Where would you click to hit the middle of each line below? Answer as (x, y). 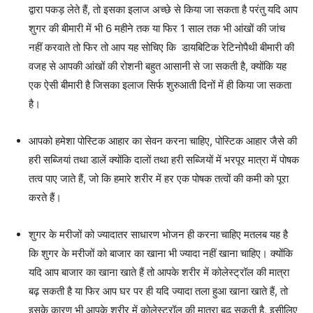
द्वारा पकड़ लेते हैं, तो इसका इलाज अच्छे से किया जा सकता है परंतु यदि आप (163, 9)
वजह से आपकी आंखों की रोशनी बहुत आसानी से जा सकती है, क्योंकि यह (158, 66)
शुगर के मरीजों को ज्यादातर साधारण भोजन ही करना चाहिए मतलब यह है (158, 234)
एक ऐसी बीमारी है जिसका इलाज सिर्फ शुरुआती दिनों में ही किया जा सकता (160, 85)
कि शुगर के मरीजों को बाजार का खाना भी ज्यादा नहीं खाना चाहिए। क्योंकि (161, 253)
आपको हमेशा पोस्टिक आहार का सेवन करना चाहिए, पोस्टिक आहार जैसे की (163, 140)
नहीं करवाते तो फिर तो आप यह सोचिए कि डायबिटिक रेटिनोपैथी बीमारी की (161, 47)
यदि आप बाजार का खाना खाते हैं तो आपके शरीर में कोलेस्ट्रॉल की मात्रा (159, 272)
